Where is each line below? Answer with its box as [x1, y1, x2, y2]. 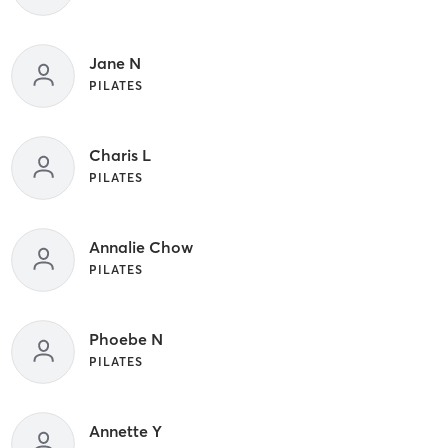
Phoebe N [88, 329, 163, 350]
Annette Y [88, 421, 162, 442]
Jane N [88, 53, 141, 74]
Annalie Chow [88, 237, 193, 258]
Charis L [88, 145, 151, 166]
